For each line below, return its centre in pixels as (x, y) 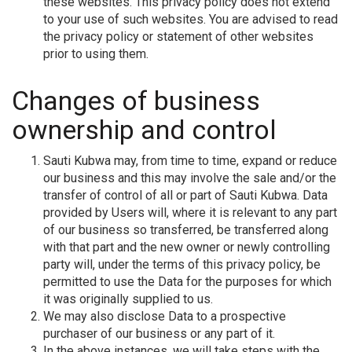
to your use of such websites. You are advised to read (191, 19)
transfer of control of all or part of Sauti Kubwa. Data (185, 195)
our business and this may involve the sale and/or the (190, 178)
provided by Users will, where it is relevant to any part (190, 212)
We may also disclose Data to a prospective (165, 316)
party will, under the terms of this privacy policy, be (182, 264)
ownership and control (144, 129)
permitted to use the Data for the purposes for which (187, 281)
